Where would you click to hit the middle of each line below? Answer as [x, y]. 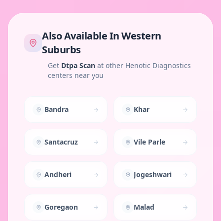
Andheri [58, 174]
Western [141, 36]
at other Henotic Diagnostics [143, 65]
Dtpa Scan [78, 65]
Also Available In [82, 36]
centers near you [76, 75]
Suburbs [61, 50]
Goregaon [61, 207]
